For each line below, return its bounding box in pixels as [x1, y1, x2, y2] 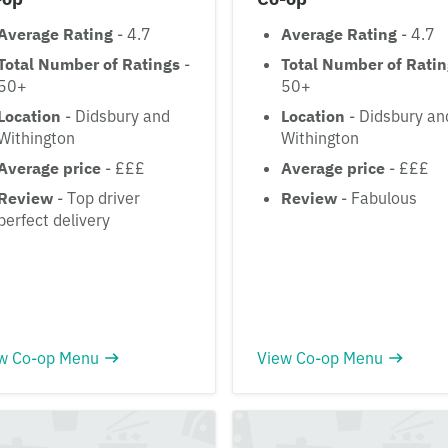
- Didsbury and [61, 105, 170, 126]
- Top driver [53, 187, 140, 208]
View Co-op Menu [257, 347, 383, 368]
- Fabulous [337, 187, 417, 208]
